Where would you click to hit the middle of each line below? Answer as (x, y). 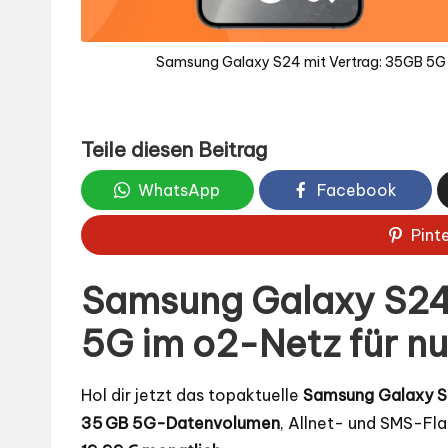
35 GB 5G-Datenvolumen (180, 423)
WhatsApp (179, 190)
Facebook (357, 190)
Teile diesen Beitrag (174, 150)
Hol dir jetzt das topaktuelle (192, 395)
